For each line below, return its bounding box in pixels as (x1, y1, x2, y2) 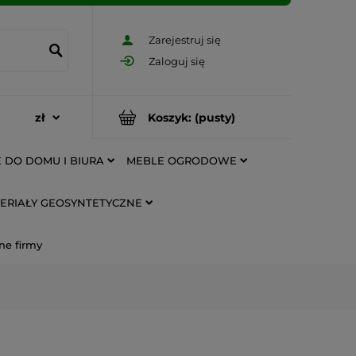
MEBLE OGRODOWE (126, 153, 237, 167)
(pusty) (195, 110, 235, 125)
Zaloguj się (149, 54, 205, 68)
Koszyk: (148, 110, 192, 125)
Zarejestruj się (149, 33, 221, 47)
